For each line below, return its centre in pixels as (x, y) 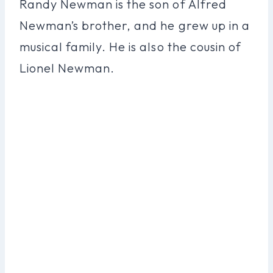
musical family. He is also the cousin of (130, 46)
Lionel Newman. (67, 68)
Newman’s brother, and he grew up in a (135, 25)
